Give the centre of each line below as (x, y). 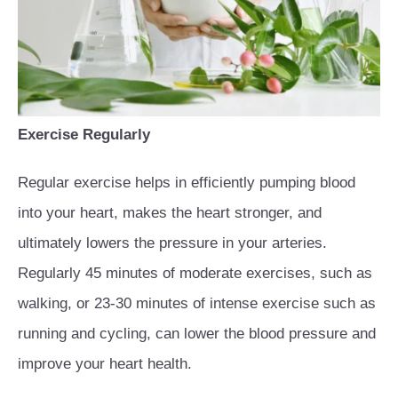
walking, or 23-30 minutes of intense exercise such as (197, 304)
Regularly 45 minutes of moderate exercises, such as (195, 274)
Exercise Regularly (84, 135)
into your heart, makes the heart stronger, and (170, 213)
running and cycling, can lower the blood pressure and (197, 334)
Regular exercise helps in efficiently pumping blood (187, 183)
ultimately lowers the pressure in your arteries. (172, 243)
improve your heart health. (105, 364)
